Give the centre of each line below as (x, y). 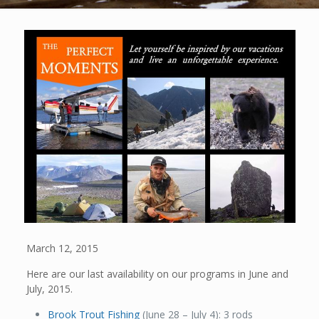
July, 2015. (50, 288)
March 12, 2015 (63, 248)
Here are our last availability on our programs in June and (158, 273)
